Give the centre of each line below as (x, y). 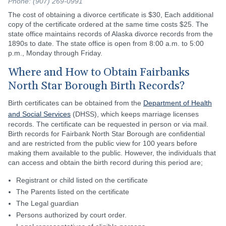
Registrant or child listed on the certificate (82, 180)
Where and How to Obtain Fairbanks (99, 72)
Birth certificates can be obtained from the (76, 103)
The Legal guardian (47, 203)
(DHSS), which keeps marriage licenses (135, 114)
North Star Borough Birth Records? (96, 86)
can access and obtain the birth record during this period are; (105, 162)
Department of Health (178, 103)
